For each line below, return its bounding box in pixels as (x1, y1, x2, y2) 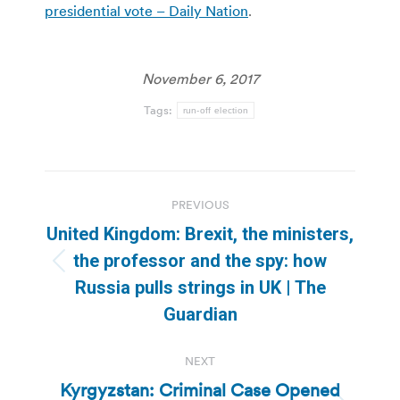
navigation (44, 210, 188, 246)
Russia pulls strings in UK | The (74, 276, 326, 298)
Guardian (162, 303, 237, 325)
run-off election (182, 104, 249, 115)
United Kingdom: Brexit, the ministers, (46, 222, 354, 245)
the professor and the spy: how (73, 249, 327, 271)
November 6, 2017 (141, 69, 259, 87)
